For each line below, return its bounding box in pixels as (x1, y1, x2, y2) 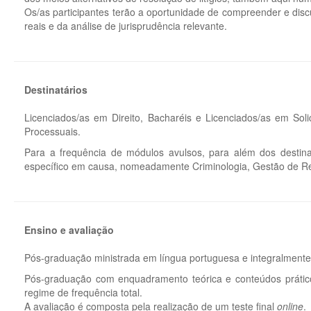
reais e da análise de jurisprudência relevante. (24, 19, 227, 33)
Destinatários (24, 83, 87, 96)
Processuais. (24, 124, 81, 138)
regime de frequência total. (24, 285, 142, 299)
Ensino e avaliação (24, 223, 114, 237)
